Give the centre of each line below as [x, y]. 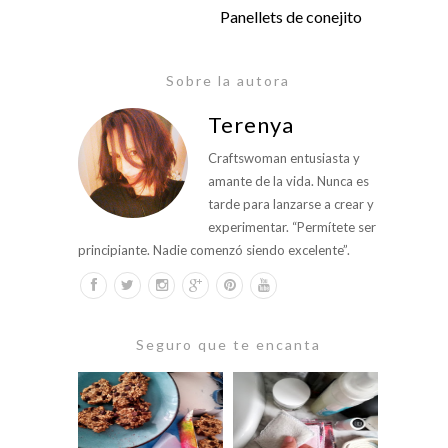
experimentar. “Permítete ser [292, 226]
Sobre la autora [228, 80]
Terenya [251, 124]
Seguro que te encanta [228, 344]
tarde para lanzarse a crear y [291, 203]
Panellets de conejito [291, 16]
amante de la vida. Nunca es [288, 180]
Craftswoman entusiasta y [284, 157]
